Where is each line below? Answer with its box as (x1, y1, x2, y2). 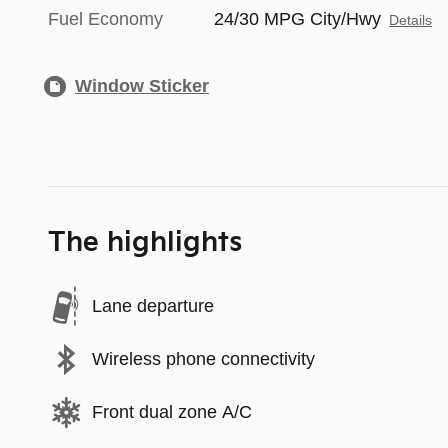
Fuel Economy (48, 8, 163, 29)
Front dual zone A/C (92, 402, 252, 422)
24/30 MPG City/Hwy (214, 8, 382, 29)
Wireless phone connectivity (92, 349, 315, 369)
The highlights (48, 226, 242, 259)
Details (389, 12, 433, 28)
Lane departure (92, 296, 214, 316)
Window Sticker (75, 75, 209, 96)
